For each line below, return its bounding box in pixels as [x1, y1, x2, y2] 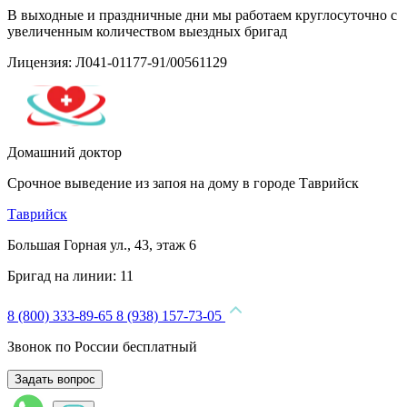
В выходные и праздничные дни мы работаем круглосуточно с [7, 7, 397, 23]
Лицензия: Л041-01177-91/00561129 [7, 55, 227, 70]
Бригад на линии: [7, 268, 120, 283]
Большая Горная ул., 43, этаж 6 [7, 237, 196, 253]
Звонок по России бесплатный [7, 339, 197, 354]
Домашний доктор [7, 144, 122, 160]
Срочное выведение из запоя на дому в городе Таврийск [7, 175, 359, 191]
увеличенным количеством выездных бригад [7, 24, 287, 39]
